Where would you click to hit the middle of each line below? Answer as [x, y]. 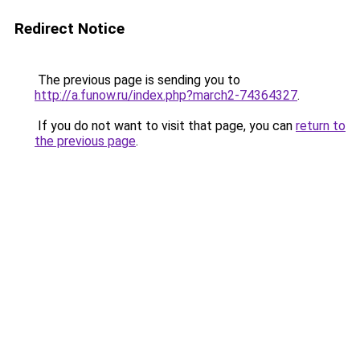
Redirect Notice [70, 29]
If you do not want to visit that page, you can [165, 126]
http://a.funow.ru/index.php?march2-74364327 [166, 95]
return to [321, 126]
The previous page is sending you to [137, 80]
